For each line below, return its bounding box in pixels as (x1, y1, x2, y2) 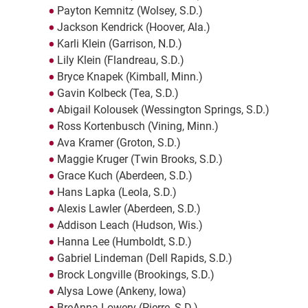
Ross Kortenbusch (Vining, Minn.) (56, 120, 219, 133)
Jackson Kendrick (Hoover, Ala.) (56, 21, 210, 34)
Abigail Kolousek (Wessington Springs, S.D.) (56, 103, 269, 117)
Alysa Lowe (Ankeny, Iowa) (56, 285, 186, 298)
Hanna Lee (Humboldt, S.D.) (56, 235, 192, 249)
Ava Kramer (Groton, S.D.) (56, 136, 181, 150)
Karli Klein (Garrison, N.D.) (56, 37, 182, 51)
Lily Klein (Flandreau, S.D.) (56, 54, 184, 67)
